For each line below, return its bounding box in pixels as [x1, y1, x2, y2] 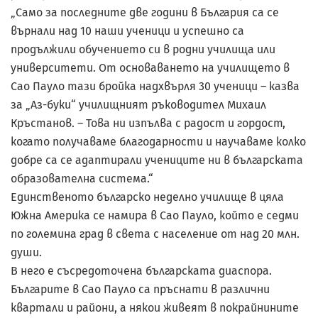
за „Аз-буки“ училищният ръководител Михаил [11, 97, 266, 111]
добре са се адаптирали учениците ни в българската [11, 153, 303, 167]
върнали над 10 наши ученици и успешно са [11, 23, 244, 38]
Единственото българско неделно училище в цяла [11, 190, 284, 204]
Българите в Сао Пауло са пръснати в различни [11, 282, 270, 296]
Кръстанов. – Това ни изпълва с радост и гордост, [11, 116, 285, 130]
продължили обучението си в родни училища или [11, 42, 275, 56]
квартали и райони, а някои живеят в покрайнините [11, 300, 299, 314]
